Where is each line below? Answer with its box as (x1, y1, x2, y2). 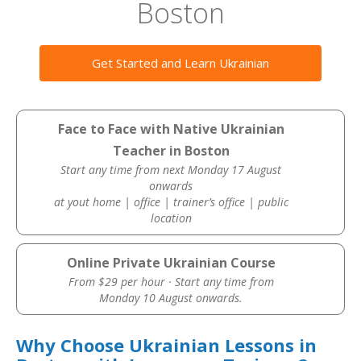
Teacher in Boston (112, 142, 230, 160)
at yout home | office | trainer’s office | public (53, 194, 288, 210)
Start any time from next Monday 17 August (60, 162, 282, 177)
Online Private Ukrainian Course (66, 254, 276, 272)
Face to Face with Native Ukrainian (57, 120, 284, 138)
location (150, 210, 192, 226)
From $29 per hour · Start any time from (68, 274, 274, 289)
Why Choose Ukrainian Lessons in (16, 333, 317, 357)
